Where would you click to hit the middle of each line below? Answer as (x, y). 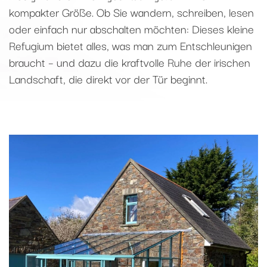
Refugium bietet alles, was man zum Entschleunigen (131, 45)
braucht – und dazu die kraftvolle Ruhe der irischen (130, 62)
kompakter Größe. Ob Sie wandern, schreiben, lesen (131, 12)
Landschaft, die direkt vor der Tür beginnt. (108, 78)
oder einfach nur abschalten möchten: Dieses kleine (131, 28)
